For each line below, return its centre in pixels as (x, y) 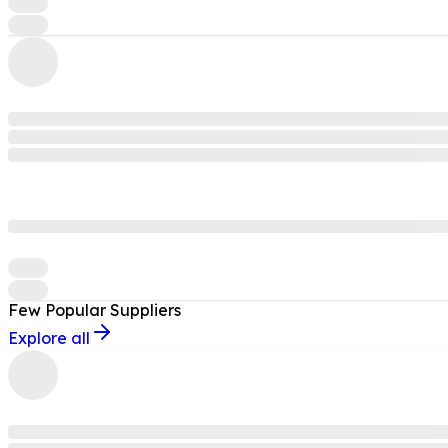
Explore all (49, 338)
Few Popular (57, 310)
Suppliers (145, 310)
